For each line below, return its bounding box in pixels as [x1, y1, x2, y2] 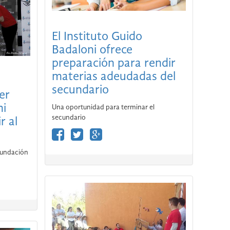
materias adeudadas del [51, 71, 176, 84]
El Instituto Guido [51, 31, 142, 44]
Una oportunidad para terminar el [51, 104, 155, 111]
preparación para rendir [51, 57, 176, 70]
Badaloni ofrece [51, 44, 132, 57]
